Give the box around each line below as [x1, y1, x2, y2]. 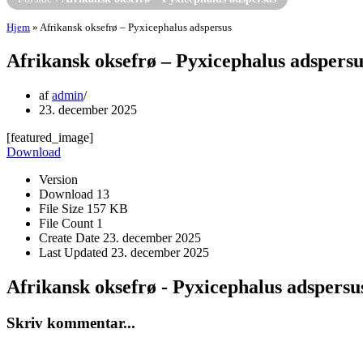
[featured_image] [6, 130, 93, 144]
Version [39, 173, 78, 186]
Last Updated [39, 246, 111, 259]
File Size [39, 202, 87, 216]
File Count [39, 216, 96, 230]
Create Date [39, 231, 103, 245]
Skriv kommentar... [6, 314, 135, 331]
